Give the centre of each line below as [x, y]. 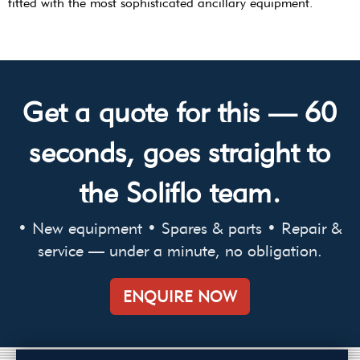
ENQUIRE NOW [180, 296]
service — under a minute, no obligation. [180, 250]
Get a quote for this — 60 [180, 112]
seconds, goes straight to [180, 152]
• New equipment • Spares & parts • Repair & [180, 228]
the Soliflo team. [180, 192]
